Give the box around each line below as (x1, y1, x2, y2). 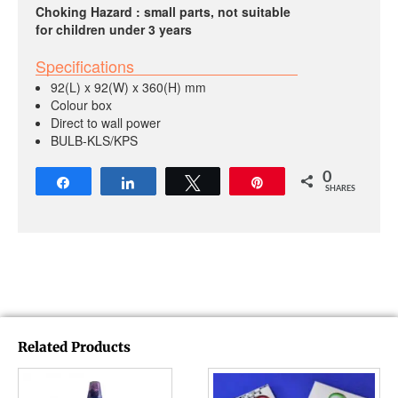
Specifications (36, 54, 134, 78)
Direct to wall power (50, 114, 161, 132)
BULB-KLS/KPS (50, 131, 138, 150)
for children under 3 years (36, 20, 192, 38)
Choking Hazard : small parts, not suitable (36, 2, 291, 20)
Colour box (50, 96, 112, 115)
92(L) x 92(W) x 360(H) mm (50, 78, 206, 97)
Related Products (18, 338, 131, 355)
